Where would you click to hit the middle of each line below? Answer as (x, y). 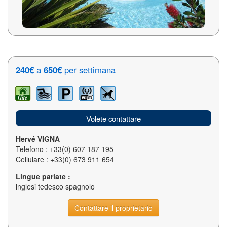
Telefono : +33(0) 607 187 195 (65, 149)
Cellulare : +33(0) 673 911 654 (65, 159)
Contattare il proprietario (113, 208)
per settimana (89, 70)
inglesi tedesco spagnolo (55, 186)
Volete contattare (113, 118)
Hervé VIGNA (38, 139)
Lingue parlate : (43, 176)
